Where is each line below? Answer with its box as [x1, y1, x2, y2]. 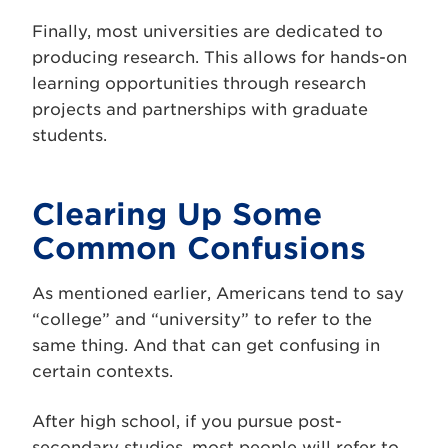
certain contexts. [32, 361, 173, 381]
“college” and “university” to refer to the [32, 309, 372, 329]
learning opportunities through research [32, 73, 366, 93]
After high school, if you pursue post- [32, 411, 342, 431]
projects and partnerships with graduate [32, 99, 368, 119]
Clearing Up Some [32, 195, 322, 232]
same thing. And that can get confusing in [32, 335, 380, 355]
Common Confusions [32, 229, 366, 266]
